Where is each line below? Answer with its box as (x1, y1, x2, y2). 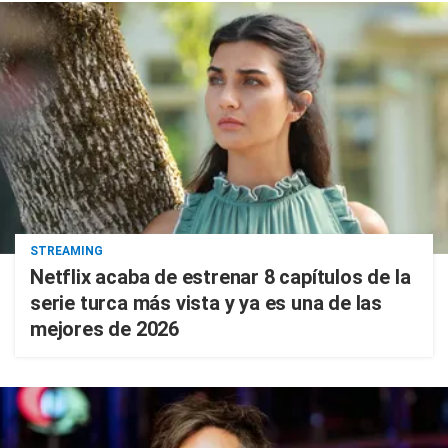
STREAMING (30, 243, 103, 258)
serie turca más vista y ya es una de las (30, 290, 382, 315)
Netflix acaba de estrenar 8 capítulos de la (30, 264, 411, 289)
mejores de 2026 (30, 316, 180, 341)
